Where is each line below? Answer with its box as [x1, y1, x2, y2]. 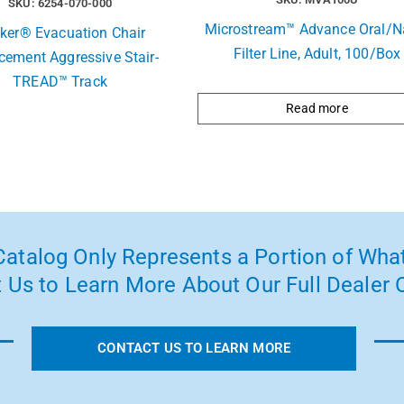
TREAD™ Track [13, 73, 107, 91]
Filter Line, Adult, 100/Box [233, 45, 401, 63]
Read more [286, 101, 348, 116]
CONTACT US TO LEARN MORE [97, 340, 291, 357]
